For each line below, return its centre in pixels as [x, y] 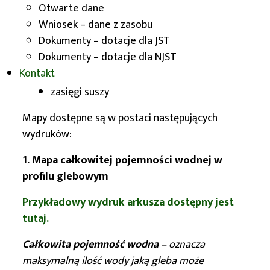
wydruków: [47, 134]
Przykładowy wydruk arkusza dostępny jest [128, 202]
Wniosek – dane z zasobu [96, 25]
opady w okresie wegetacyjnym [123, 40]
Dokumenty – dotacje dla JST [104, 41]
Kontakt [37, 74]
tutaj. [36, 219]
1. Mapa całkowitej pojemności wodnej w [122, 160]
